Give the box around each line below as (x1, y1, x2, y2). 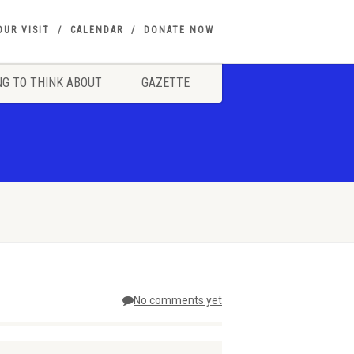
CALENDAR (70, 24, 123, 36)
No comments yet (134, 294, 222, 307)
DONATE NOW (144, 24, 214, 36)
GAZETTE (141, 75, 190, 90)
